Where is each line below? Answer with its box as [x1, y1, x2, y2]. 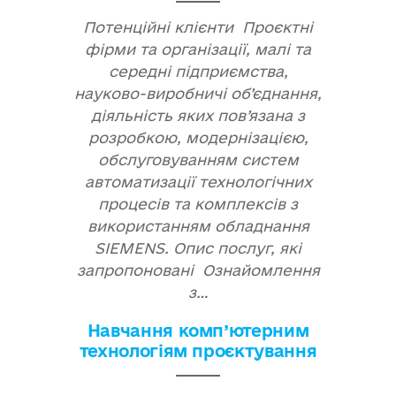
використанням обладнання [87, 217, 309, 234]
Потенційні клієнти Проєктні [83, 19, 313, 35]
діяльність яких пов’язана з [91, 107, 305, 124]
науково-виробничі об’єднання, [74, 85, 322, 102]
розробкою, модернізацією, [88, 129, 308, 146]
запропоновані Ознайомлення [76, 262, 320, 278]
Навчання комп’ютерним [87, 321, 309, 340]
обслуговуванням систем [97, 151, 299, 168]
